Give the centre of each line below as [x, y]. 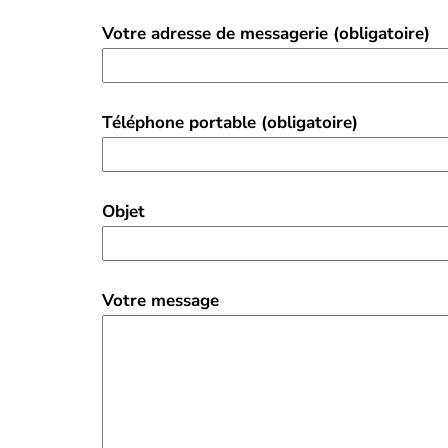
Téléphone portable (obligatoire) [230, 122]
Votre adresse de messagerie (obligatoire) [266, 33]
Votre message [160, 300]
